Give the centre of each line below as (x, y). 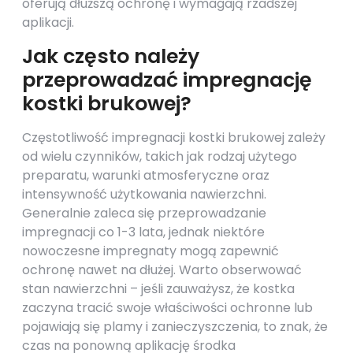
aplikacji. (48, 22)
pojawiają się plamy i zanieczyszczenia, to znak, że (175, 327)
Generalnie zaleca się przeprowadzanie (144, 213)
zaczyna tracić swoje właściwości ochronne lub (167, 308)
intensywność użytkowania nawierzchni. (144, 194)
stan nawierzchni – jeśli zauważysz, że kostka (158, 289)
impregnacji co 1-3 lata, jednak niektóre (143, 232)
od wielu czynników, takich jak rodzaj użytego (160, 156)
